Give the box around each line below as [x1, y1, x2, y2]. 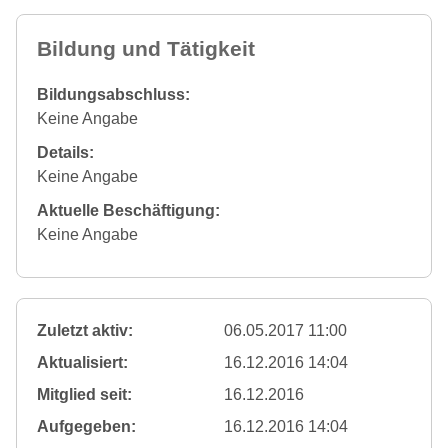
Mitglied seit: [37, 386, 132, 403]
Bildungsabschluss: [37, 86, 190, 103]
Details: [37, 144, 94, 161]
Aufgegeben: [37, 418, 136, 435]
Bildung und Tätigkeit [37, 37, 255, 60]
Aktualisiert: [37, 354, 128, 371]
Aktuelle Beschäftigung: [37, 202, 220, 219]
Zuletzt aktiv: [37, 322, 133, 339]
